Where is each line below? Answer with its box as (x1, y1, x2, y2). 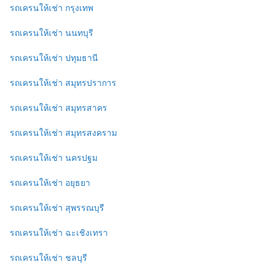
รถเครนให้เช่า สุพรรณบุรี (10, 201, 104, 213)
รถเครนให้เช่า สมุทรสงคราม (10, 126, 117, 138)
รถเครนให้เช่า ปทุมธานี (10, 51, 98, 63)
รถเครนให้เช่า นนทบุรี (10, 26, 93, 38)
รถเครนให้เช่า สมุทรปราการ (10, 76, 116, 88)
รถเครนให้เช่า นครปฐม (10, 151, 97, 163)
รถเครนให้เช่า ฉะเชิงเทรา (10, 226, 108, 238)
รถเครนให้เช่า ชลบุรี (10, 251, 87, 263)
